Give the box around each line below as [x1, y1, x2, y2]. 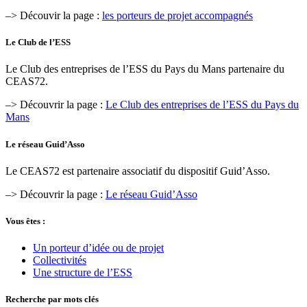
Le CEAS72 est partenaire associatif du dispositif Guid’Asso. [5, 164, 270, 177]
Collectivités [33, 254, 86, 267]
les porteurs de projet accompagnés [102, 10, 253, 22]
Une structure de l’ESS [33, 267, 132, 279]
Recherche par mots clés [5, 294, 99, 305]
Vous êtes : [5, 215, 45, 226]
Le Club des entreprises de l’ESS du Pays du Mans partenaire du [5, 63, 284, 75]
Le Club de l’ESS [5, 37, 71, 48]
